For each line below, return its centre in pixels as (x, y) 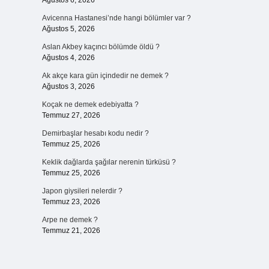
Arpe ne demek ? (70, 220)
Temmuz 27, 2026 (71, 115)
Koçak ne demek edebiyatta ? (90, 104)
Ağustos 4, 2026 (68, 58)
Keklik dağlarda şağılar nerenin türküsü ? (109, 162)
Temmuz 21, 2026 (71, 231)
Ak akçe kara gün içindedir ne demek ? (105, 76)
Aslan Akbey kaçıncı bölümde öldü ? (101, 47)
